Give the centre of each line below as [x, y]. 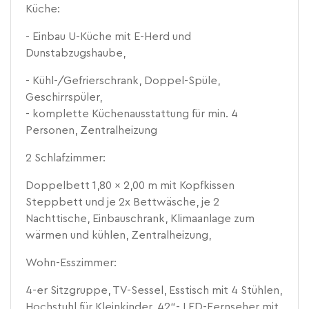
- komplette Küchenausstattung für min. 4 [132, 113]
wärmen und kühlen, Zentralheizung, [119, 235]
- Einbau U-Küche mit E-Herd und [109, 36]
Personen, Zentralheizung [92, 130]
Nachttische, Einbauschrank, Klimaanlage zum [140, 218]
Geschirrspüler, [64, 97]
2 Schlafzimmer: [66, 158]
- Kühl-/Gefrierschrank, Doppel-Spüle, [123, 80]
